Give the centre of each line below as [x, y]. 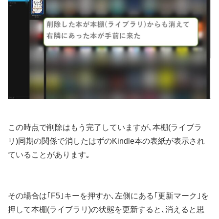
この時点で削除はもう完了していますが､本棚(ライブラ [105, 128]
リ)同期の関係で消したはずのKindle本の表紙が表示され [106, 141]
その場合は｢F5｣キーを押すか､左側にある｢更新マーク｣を [108, 196]
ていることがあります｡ [49, 155]
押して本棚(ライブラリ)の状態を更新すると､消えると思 [106, 210]
